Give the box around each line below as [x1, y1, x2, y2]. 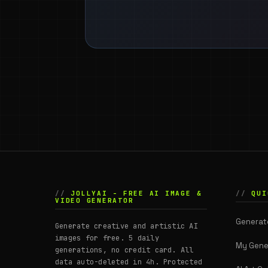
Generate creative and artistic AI [55, 221, 198, 232]
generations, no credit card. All [55, 245, 194, 255]
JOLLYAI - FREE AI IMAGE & [71, 189, 202, 198]
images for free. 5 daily [55, 233, 159, 243]
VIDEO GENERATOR [55, 196, 134, 205]
